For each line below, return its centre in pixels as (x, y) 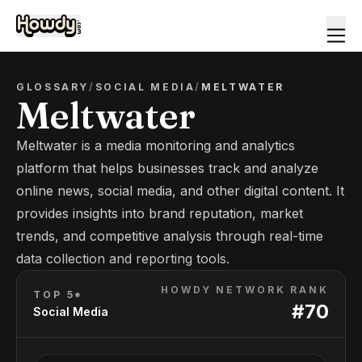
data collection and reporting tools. (123, 259)
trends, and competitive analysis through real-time (170, 236)
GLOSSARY (53, 87)
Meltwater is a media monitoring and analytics (156, 145)
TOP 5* (59, 295)
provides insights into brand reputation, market (160, 213)
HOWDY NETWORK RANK (245, 290)
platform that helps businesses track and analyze (167, 168)
